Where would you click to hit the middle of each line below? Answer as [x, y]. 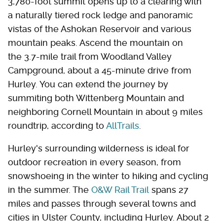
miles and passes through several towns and [102, 204]
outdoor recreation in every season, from [94, 162]
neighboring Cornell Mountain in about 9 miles [105, 112]
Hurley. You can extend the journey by [88, 84]
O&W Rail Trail [120, 190]
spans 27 [169, 190]
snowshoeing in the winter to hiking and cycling [108, 176]
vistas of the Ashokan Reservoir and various [100, 29]
